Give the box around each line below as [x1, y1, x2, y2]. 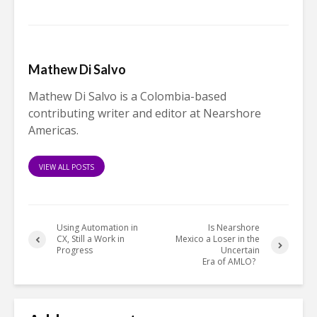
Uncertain [221, 244, 260, 257]
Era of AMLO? [202, 255, 260, 268]
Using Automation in [57, 221, 138, 234]
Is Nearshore [208, 221, 260, 234]
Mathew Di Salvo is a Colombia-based [28, 88, 226, 105]
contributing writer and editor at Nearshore [28, 105, 261, 122]
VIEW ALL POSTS [39, 162, 94, 173]
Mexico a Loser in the [175, 233, 260, 246]
